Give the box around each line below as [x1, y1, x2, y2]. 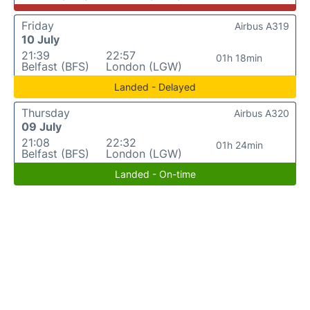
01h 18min [216, 52, 263, 64]
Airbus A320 [234, 107, 289, 119]
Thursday [21, 106, 70, 120]
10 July [21, 33, 60, 46]
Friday [21, 19, 54, 33]
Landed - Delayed [114, 81, 196, 93]
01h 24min [215, 139, 263, 151]
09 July [21, 120, 62, 134]
